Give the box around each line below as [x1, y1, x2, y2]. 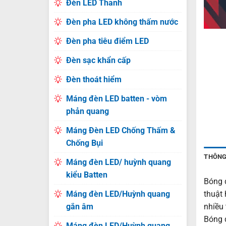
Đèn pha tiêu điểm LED [66, 36, 149, 46]
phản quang [66, 106, 109, 116]
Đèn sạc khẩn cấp [66, 55, 131, 65]
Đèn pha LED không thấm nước [66, 17, 178, 27]
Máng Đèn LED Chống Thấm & [66, 126, 176, 135]
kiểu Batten [66, 170, 107, 180]
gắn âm [66, 202, 93, 211]
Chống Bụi [66, 138, 103, 148]
